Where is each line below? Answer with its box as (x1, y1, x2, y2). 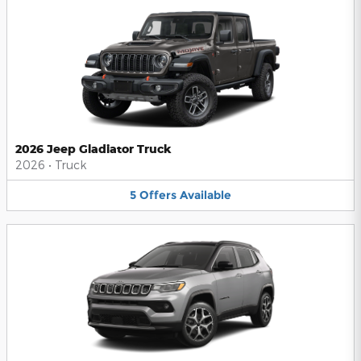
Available (180, 188, 231, 203)
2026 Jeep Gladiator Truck (15, 142, 172, 156)
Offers (139, 188, 176, 203)
